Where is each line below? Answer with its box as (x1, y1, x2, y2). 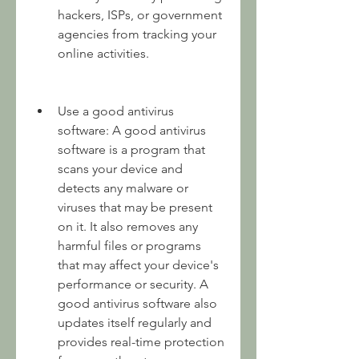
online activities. (58, 46, 149, 61)
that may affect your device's (58, 257, 219, 272)
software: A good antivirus (58, 123, 206, 138)
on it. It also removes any (58, 219, 198, 234)
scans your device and (58, 161, 183, 176)
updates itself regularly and (58, 315, 212, 330)
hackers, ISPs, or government (58, 7, 222, 22)
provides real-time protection (58, 334, 224, 349)
